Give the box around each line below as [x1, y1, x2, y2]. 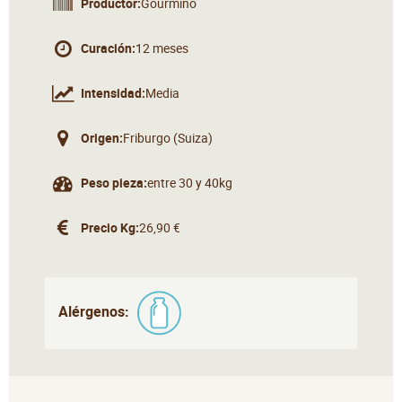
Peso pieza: [81, 174, 147, 192]
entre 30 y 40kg [147, 174, 232, 192]
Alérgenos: [58, 301, 133, 322]
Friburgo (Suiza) [123, 129, 213, 147]
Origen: [81, 129, 123, 147]
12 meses [135, 39, 188, 57]
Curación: [81, 39, 135, 57]
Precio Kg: [81, 219, 139, 237]
